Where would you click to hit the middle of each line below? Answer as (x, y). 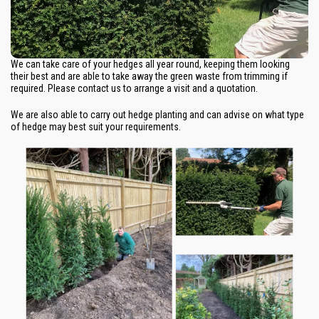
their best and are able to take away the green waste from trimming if (149, 76)
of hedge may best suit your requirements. (97, 126)
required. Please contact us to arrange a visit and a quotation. (135, 88)
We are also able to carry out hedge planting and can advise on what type (157, 114)
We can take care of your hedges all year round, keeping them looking (150, 64)
